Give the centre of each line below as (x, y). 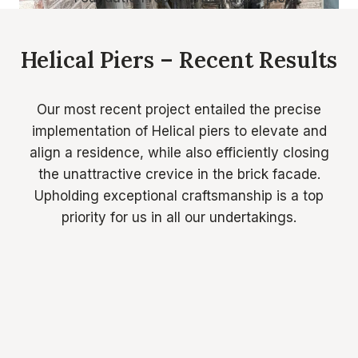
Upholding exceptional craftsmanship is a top (179, 196)
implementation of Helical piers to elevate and (179, 131)
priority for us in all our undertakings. (179, 218)
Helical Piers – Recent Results (179, 60)
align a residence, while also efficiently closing (179, 153)
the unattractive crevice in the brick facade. (179, 175)
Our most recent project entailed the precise (179, 110)
